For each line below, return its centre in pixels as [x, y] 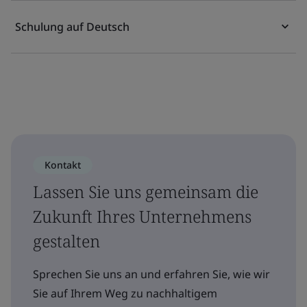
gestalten [66, 241]
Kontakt [63, 165]
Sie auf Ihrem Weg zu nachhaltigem [125, 293]
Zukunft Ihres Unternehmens [142, 216]
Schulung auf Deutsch [72, 27]
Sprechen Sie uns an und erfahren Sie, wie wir [151, 274]
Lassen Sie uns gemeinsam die [146, 192]
